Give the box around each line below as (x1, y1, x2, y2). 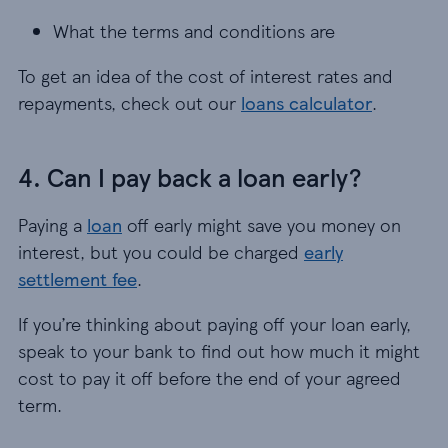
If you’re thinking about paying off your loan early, (18, 311, 411, 336)
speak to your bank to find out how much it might (18, 338, 420, 363)
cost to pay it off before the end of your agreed (18, 365, 401, 390)
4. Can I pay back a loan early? (18, 159, 361, 195)
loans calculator (241, 90, 372, 115)
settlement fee (18, 266, 137, 291)
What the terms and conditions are (53, 18, 335, 43)
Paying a (18, 212, 87, 237)
